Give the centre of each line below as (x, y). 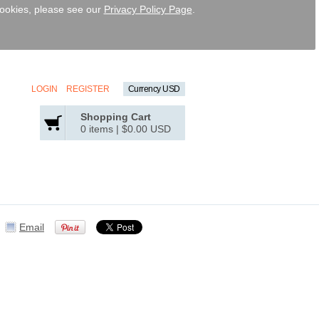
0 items (97, 129)
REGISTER (88, 89)
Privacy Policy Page (148, 9)
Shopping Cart (116, 117)
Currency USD (154, 89)
